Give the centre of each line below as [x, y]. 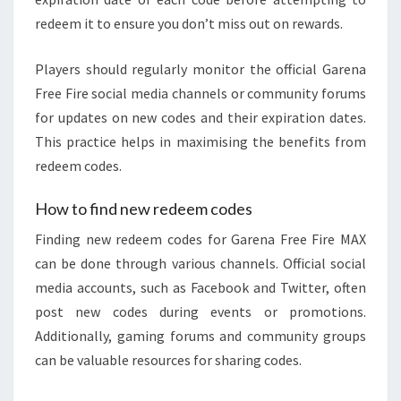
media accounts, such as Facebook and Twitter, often [200, 287]
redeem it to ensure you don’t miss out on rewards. [189, 23]
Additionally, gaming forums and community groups [200, 335]
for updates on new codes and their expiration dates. [200, 117]
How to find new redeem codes [144, 208]
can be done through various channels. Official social [200, 263]
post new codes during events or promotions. [200, 311]
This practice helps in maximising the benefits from [200, 141]
